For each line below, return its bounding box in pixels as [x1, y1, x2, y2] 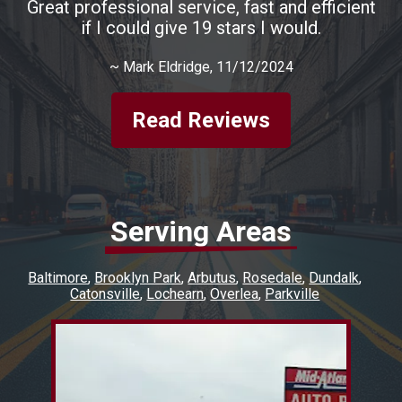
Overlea [210, 285, 259, 303]
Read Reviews [132, 107, 270, 133]
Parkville [265, 285, 320, 303]
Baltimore [28, 269, 89, 287]
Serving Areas [110, 214, 292, 249]
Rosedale [242, 269, 303, 287]
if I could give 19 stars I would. [81, 17, 321, 39]
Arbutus [188, 269, 237, 287]
